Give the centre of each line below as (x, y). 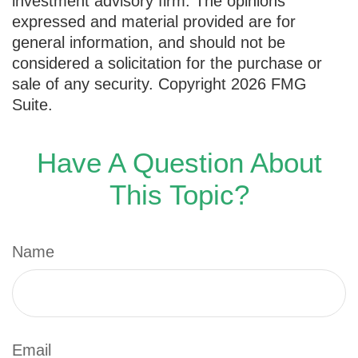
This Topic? (179, 194)
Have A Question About (179, 162)
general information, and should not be (149, 42)
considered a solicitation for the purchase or (167, 63)
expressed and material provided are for (154, 21)
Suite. (32, 104)
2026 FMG (269, 84)
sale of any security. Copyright (121, 84)
